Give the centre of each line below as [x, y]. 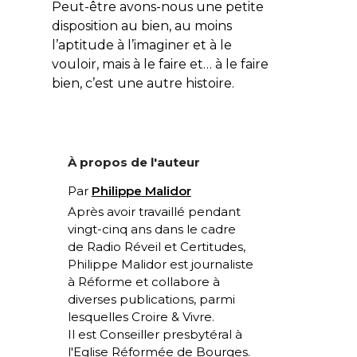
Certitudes [211, 246]
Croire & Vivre [171, 316]
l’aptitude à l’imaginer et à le [141, 45]
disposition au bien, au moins [141, 25]
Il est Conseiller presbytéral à [155, 334]
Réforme [105, 281]
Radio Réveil [124, 246]
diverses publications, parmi [151, 299]
